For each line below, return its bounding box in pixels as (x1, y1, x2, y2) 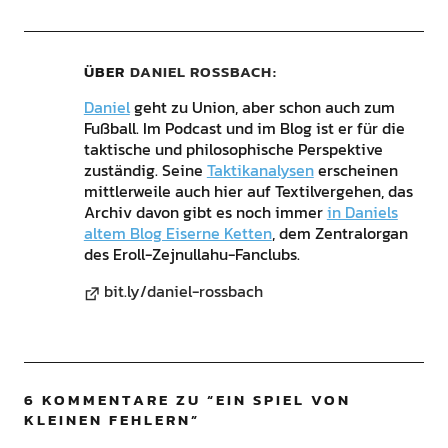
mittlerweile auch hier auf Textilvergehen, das (83, 178, 413, 203)
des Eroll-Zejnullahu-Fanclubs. (83, 241, 300, 266)
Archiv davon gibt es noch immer (83, 199, 327, 224)
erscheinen (313, 157, 398, 182)
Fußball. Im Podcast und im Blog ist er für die (83, 115, 405, 140)
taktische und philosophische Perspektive (83, 136, 383, 161)
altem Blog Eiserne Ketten (83, 220, 272, 245)
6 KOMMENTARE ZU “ (23, 387, 216, 411)
